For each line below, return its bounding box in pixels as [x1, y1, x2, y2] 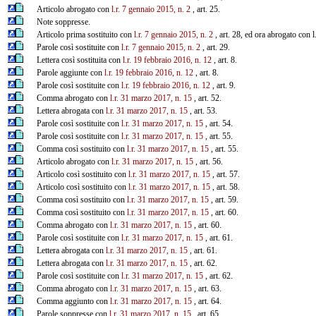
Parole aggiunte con [36, 67, 104, 78]
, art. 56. [193, 156, 223, 166]
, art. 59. [208, 194, 238, 205]
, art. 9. [209, 80, 236, 90]
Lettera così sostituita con [36, 54, 123, 65]
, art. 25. [190, 4, 220, 14]
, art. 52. [191, 92, 221, 103]
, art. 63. [191, 283, 221, 293]
